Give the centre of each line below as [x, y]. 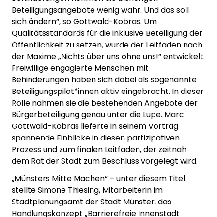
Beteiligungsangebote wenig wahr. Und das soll [100, 10]
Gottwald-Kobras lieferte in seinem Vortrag [95, 126]
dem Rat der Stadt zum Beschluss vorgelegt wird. [105, 161]
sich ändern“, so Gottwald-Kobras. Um [84, 22]
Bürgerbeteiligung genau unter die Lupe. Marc [98, 115]
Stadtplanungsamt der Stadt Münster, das [92, 202]
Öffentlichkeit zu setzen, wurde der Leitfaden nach [107, 45]
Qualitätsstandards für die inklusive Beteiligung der [107, 33]
